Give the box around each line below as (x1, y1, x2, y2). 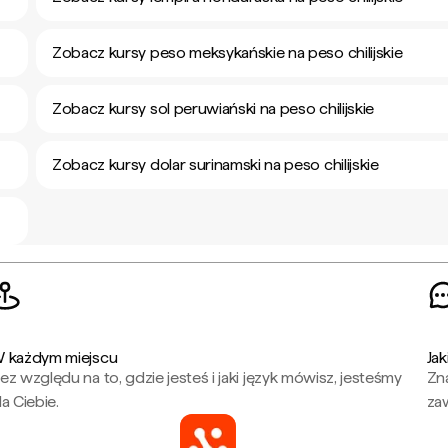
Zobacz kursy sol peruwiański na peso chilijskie (52, 99, 374, 118)
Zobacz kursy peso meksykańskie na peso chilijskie (52, 43, 403, 62)
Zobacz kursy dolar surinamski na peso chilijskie (52, 155, 379, 174)
